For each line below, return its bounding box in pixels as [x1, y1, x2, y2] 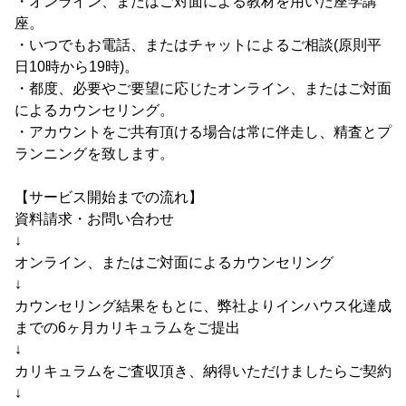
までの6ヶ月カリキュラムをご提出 [14, 320, 240, 336]
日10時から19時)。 [14, 59, 139, 75]
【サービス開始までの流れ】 [14, 189, 203, 206]
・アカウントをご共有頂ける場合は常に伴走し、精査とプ [14, 124, 391, 140]
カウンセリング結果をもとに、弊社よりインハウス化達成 [14, 298, 391, 314]
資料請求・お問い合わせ [14, 211, 174, 227]
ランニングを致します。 [14, 146, 174, 162]
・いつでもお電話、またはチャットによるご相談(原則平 [14, 37, 382, 53]
